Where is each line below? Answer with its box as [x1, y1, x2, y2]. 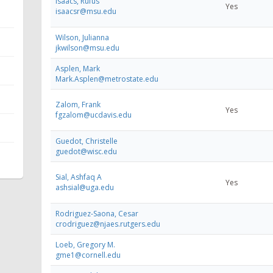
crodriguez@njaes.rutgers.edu [55, 218, 160, 229]
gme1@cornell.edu [55, 249, 121, 260]
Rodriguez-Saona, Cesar [55, 208, 138, 219]
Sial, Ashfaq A [55, 171, 102, 182]
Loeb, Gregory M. [55, 239, 115, 250]
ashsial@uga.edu [55, 182, 114, 193]
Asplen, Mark [55, 63, 100, 74]
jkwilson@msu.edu [55, 42, 119, 53]
